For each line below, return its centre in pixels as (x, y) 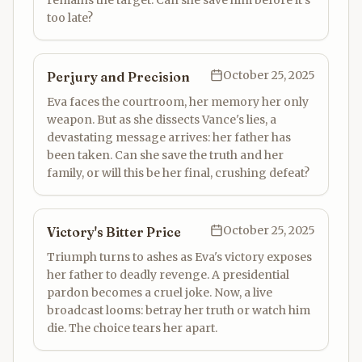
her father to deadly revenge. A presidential (168, 275)
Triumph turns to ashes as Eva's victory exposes (179, 257)
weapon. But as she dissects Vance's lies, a (162, 120)
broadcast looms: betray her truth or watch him (179, 310)
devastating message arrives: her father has (169, 137)
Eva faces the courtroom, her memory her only (178, 102)
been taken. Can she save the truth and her (165, 155)
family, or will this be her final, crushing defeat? (178, 173)
